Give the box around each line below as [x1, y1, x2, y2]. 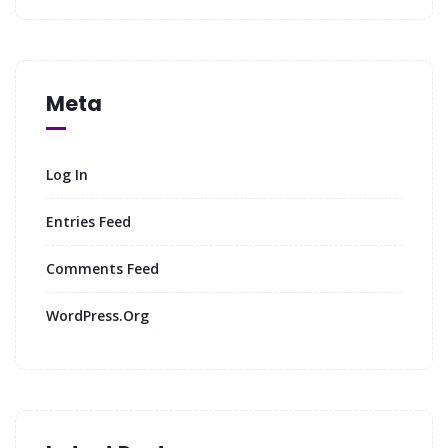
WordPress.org [46, 305, 149, 325]
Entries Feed [46, 211, 131, 231]
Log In [46, 164, 88, 184]
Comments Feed [46, 258, 159, 278]
